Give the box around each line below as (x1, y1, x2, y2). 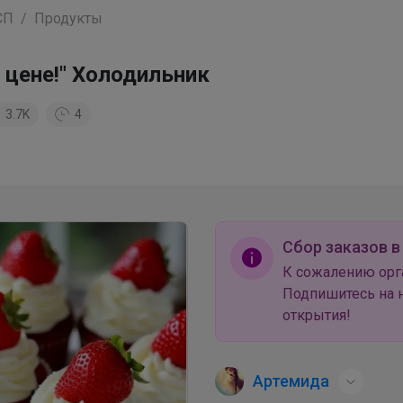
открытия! (282, 306, 351, 324)
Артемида (253, 371, 329, 390)
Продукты (34, 9, 103, 27)
